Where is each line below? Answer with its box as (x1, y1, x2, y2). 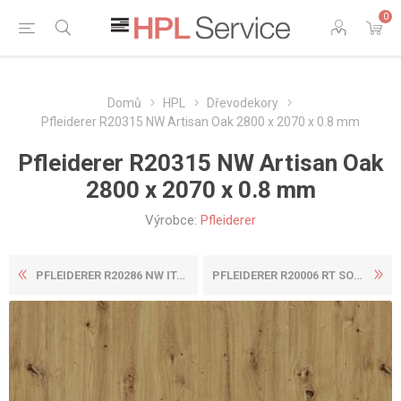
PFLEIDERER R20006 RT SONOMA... (212, 269, 354, 282)
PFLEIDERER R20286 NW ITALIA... (36, 269, 176, 282)
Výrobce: (145, 212, 197, 228)
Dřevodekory (206, 96, 278, 110)
